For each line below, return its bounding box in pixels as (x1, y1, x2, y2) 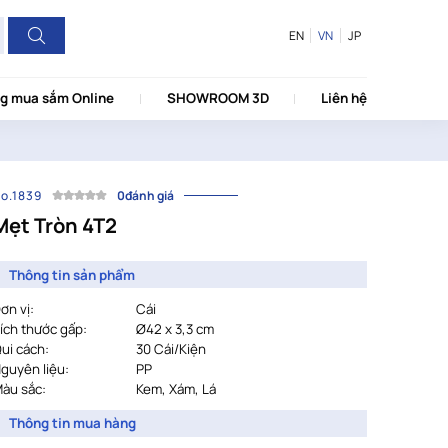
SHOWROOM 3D (166, 88, 269, 107)
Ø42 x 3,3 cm (136, 319, 215, 338)
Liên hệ (321, 88, 368, 107)
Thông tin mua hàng (8, 414, 136, 433)
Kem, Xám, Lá (136, 379, 217, 398)
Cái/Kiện (154, 339, 207, 358)
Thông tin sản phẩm (8, 265, 135, 284)
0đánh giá (117, 186, 175, 204)
